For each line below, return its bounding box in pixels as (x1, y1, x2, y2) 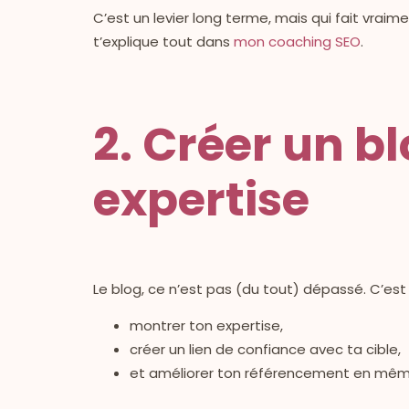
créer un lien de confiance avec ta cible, (130, 340, 401, 360)
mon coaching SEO (234, 32, 361, 52)
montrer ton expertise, (130, 316, 283, 336)
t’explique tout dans (93, 32, 234, 52)
